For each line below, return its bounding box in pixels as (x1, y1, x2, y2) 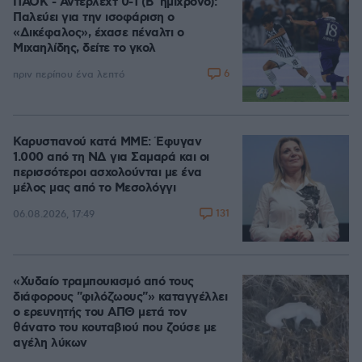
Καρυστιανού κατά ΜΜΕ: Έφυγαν (13, 134, 201, 150)
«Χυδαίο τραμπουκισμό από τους (13, 274, 194, 290)
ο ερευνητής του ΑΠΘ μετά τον (13, 305, 187, 321)
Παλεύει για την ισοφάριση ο (13, 10, 175, 26)
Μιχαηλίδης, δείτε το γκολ (13, 40, 156, 57)
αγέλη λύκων (13, 335, 87, 351)
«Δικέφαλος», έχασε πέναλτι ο (13, 25, 183, 41)
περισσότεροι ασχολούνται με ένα (13, 165, 202, 181)
